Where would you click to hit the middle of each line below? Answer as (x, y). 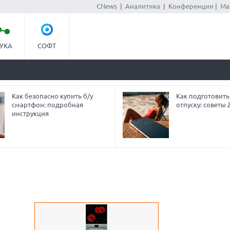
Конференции (191, 6)
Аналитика (142, 6)
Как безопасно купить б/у (52, 96)
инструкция (30, 113)
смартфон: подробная (47, 105)
